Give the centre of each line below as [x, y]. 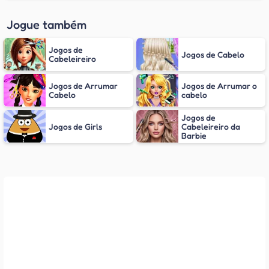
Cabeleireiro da [210, 126]
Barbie [194, 135]
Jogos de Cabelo [213, 54]
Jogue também [47, 24]
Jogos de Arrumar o [219, 86]
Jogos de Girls [75, 126]
